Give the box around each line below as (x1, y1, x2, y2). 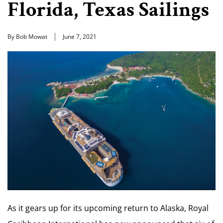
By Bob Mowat (7, 32, 47, 41)
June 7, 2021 (63, 32, 97, 41)
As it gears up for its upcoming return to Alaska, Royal (7, 203, 209, 214)
